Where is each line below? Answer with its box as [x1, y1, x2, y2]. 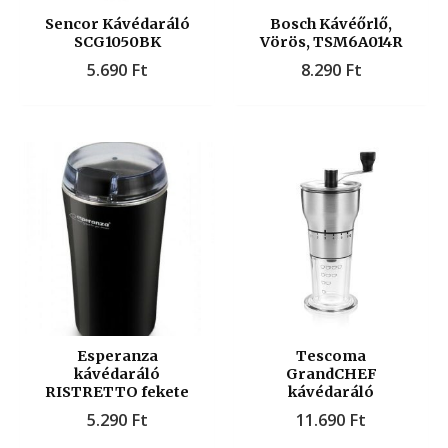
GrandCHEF [285, 365, 377, 384]
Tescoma [296, 347, 366, 366]
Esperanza [76, 347, 158, 366]
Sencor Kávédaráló [44, 15, 190, 34]
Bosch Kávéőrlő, [270, 15, 392, 34]
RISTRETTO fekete [45, 383, 189, 402]
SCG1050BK [73, 33, 161, 52]
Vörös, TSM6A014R [259, 33, 403, 52]
